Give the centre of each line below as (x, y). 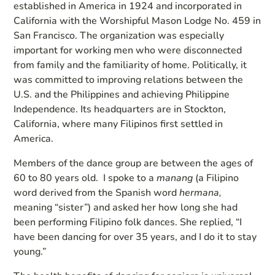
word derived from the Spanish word (97, 192)
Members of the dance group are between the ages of (134, 163)
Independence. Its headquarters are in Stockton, (120, 109)
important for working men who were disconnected (128, 50)
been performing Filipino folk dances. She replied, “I (128, 222)
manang (175, 178)
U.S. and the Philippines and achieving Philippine (122, 94)
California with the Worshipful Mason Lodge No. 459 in (137, 21)
